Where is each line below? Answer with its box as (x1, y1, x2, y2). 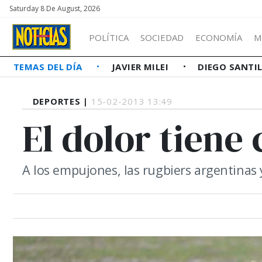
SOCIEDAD (140, 31, 184, 43)
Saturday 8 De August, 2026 (9, 4, 100, 13)
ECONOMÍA (195, 31, 242, 43)
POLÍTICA (89, 31, 129, 43)
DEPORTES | (32, 95, 91, 107)
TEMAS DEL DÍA (13, 61, 85, 73)
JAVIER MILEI (111, 61, 171, 73)
